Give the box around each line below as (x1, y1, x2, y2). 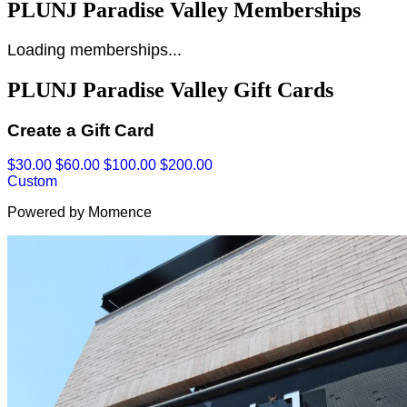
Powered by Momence (7, 204, 152, 221)
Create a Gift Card (7, 120, 154, 140)
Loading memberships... (7, 40, 182, 59)
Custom (7, 174, 57, 190)
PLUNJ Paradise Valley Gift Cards (7, 77, 333, 102)
